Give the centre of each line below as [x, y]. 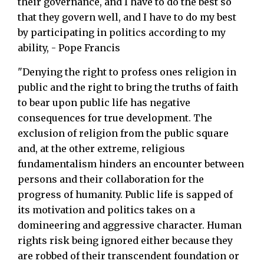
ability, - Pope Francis [69, 47]
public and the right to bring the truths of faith [128, 87]
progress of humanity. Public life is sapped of [125, 194]
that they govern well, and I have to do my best [127, 17]
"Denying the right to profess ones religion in [127, 72]
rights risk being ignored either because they [125, 240]
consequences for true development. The [115, 118]
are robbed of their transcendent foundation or [128, 255]
